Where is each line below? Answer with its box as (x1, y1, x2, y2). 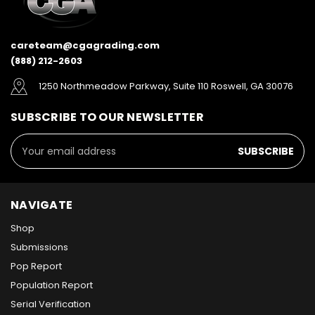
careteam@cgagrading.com (11, 39, 160, 53)
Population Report (11, 278, 93, 292)
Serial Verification (11, 297, 91, 311)
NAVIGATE (11, 197, 72, 214)
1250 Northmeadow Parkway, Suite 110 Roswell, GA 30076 (39, 79, 293, 94)
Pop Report (11, 259, 62, 274)
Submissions (11, 240, 68, 255)
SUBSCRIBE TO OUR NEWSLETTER (11, 109, 204, 126)
